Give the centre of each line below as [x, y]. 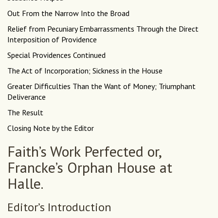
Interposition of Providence [52, 40]
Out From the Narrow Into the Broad [68, 13]
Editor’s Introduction [59, 207]
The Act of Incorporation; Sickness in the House [85, 71]
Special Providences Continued [56, 55]
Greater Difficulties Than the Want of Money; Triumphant [101, 86]
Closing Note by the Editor [51, 128]
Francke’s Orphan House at [90, 167]
